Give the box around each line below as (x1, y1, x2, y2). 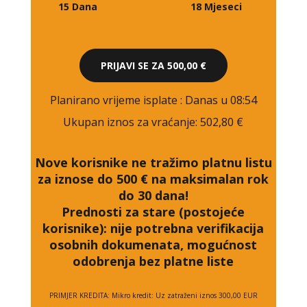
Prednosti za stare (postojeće (62, 204, 245, 221)
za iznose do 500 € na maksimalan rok (38, 171, 269, 188)
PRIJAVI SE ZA (100, 59, 167, 72)
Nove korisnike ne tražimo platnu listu (34, 154, 272, 171)
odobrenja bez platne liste (73, 253, 234, 270)
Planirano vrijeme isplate (49, 93, 180, 108)
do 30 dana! (118, 187, 188, 204)
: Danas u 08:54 (180, 93, 257, 108)
